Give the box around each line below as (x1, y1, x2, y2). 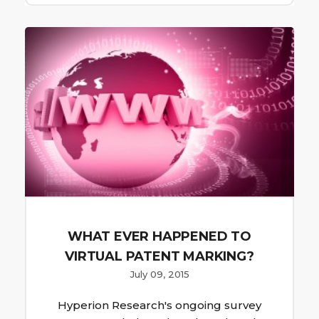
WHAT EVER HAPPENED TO (68, 229, 251, 244)
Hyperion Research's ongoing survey (58, 298, 261, 312)
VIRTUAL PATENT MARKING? (65, 249, 254, 264)
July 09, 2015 (130, 268, 189, 280)
